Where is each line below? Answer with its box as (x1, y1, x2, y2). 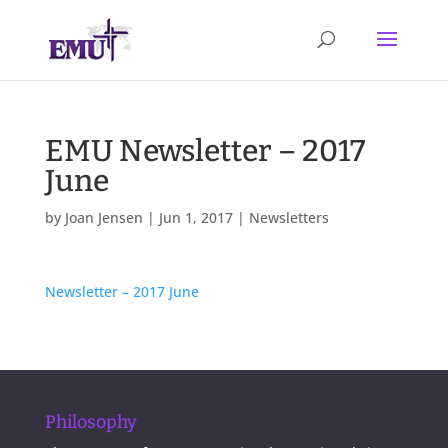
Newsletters (248, 208, 329, 227)
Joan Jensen (64, 208, 143, 227)
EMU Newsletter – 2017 (44, 133, 365, 169)
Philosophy (44, 411, 137, 433)
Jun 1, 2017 (158, 208, 233, 227)
